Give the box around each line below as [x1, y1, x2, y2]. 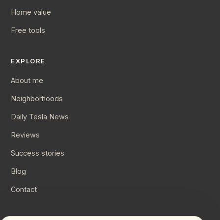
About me [11, 76, 43, 84]
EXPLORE [11, 57, 46, 65]
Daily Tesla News [11, 112, 69, 121]
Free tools [11, 26, 45, 34]
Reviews [11, 131, 40, 139]
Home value [11, 8, 51, 16]
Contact [11, 185, 37, 193]
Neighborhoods [11, 94, 63, 103]
